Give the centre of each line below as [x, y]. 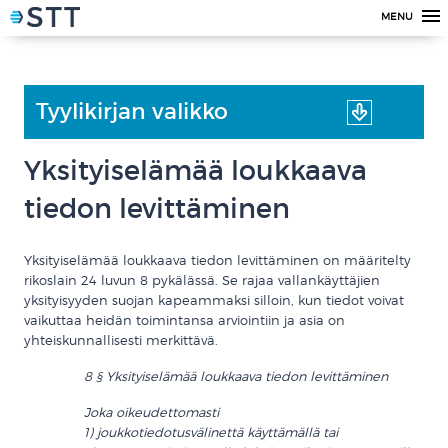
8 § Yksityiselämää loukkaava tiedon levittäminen [236, 376]
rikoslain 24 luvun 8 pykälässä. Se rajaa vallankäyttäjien [202, 280]
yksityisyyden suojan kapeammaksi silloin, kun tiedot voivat [214, 300]
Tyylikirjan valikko [132, 111]
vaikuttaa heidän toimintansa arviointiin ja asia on [184, 320]
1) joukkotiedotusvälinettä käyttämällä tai [211, 432]
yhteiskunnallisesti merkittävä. [121, 340]
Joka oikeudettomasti [151, 412]
